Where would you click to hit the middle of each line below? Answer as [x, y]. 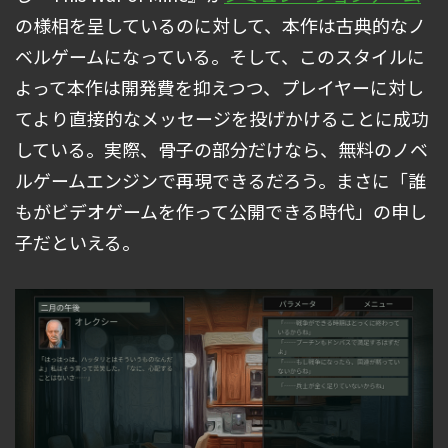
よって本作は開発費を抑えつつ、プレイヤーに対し [219, 87]
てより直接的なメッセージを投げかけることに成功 [222, 118]
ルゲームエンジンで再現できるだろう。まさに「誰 [220, 180]
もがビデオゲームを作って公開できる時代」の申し [221, 211]
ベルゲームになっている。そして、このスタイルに [220, 56]
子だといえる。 [77, 242]
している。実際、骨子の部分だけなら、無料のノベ [221, 149]
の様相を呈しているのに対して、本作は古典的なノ [220, 25]
